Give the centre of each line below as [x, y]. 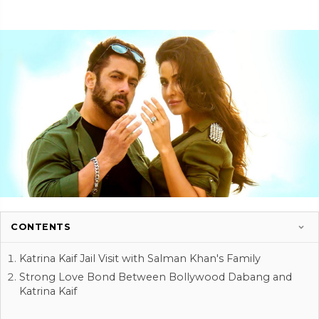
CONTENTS [41, 227]
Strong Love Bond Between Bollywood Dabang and [156, 277]
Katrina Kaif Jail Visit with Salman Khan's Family [140, 259]
